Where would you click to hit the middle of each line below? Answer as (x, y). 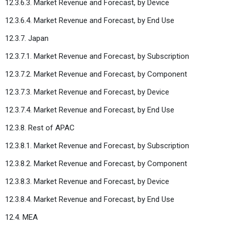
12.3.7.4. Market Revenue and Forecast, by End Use (90, 110)
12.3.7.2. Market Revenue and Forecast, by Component (96, 74)
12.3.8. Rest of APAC (40, 128)
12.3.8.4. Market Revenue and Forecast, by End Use (90, 199)
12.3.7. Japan (27, 38)
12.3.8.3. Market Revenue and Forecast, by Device (87, 181)
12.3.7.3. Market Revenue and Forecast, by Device (87, 92)
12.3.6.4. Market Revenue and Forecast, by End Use (90, 20)
